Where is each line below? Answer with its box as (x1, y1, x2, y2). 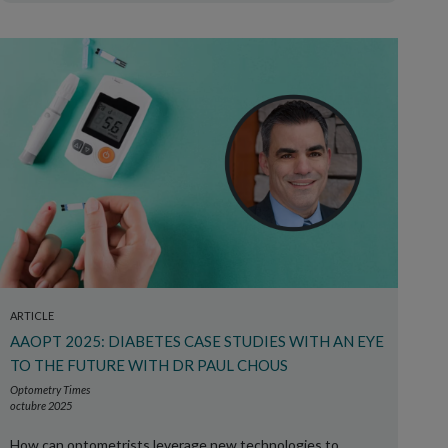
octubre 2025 (10, 399, 72, 412)
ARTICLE (10, 309, 54, 322)
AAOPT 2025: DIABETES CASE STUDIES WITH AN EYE (10, 332, 384, 350)
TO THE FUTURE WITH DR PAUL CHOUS (10, 356, 288, 374)
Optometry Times (10, 383, 90, 396)
